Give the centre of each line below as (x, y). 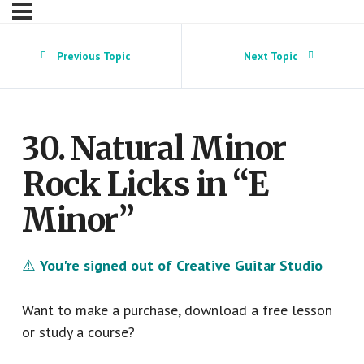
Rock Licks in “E (145, 185)
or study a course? (78, 332)
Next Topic (270, 56)
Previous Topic (93, 56)
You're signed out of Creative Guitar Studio (181, 266)
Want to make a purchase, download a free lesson (177, 310)
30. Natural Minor (154, 149)
